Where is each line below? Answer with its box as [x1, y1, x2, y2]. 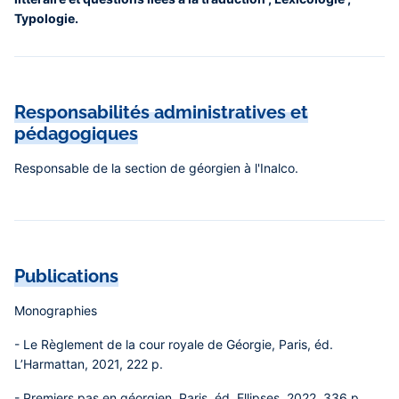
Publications [14, 265, 118, 287]
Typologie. [14, 11, 78, 26]
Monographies [14, 303, 97, 318]
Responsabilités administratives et [14, 102, 308, 123]
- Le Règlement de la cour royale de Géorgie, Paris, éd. [14, 337, 333, 352]
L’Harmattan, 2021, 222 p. [14, 356, 163, 371]
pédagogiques [14, 123, 138, 144]
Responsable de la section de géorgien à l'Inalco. [14, 160, 298, 175]
